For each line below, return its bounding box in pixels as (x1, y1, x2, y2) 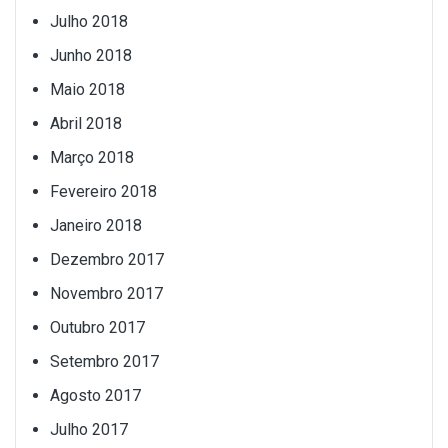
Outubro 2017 (50, 317, 145, 337)
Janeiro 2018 (50, 215, 142, 235)
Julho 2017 (50, 419, 128, 439)
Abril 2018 (50, 113, 122, 133)
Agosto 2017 (50, 385, 141, 405)
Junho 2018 (50, 45, 132, 65)
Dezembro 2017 (50, 249, 164, 269)
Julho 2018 (50, 11, 128, 31)
